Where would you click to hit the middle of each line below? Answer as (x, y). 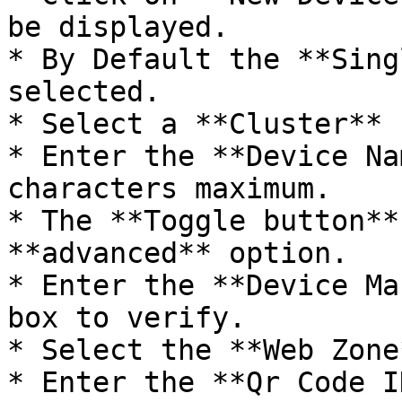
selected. (84, 92)
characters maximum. (169, 188)
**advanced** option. (178, 253)
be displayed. (118, 27)
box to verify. (127, 318)
